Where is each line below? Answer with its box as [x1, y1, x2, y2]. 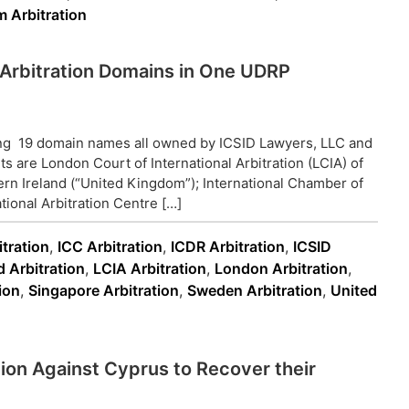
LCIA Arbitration [93, 259, 206, 278]
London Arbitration [215, 259, 348, 278]
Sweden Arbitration [187, 281, 322, 299]
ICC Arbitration [58, 237, 163, 256]
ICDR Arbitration [171, 237, 285, 256]
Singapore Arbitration [28, 281, 179, 299]
